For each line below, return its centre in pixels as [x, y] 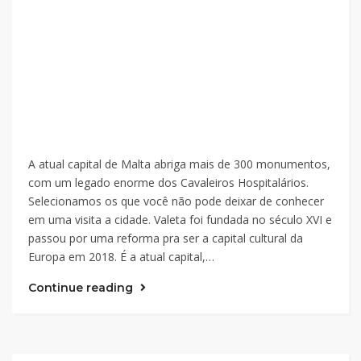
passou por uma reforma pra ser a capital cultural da [166, 238]
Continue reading [82, 288]
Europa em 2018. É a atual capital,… [121, 257]
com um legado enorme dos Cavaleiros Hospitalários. [168, 183]
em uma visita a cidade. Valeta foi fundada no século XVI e [180, 220]
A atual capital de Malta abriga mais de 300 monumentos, [179, 164]
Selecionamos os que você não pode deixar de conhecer [176, 201]
